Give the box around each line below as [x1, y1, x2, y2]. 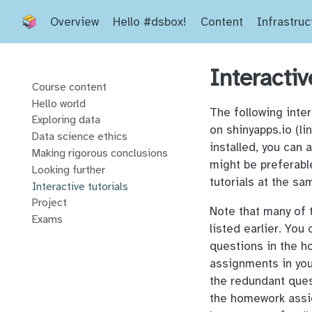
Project [31, 196, 67, 210]
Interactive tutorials [31, 179, 128, 194]
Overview [49, 15, 99, 29]
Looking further [31, 162, 105, 177]
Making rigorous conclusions [31, 146, 168, 160]
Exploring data [31, 113, 100, 127]
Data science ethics [31, 130, 127, 144]
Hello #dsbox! [113, 15, 187, 29]
